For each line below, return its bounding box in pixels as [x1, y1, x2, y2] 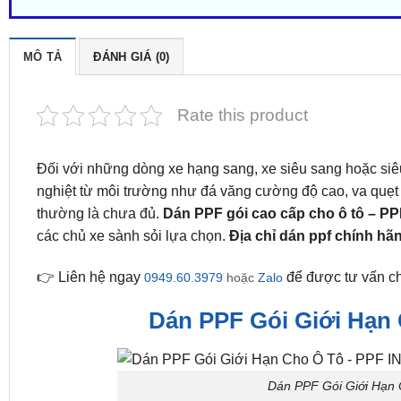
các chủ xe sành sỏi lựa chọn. [36, 227, 229, 243]
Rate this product [176, 105, 308, 124]
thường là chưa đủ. [36, 205, 163, 221]
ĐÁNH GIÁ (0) [93, 49, 170, 64]
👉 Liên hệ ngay [36, 269, 144, 285]
